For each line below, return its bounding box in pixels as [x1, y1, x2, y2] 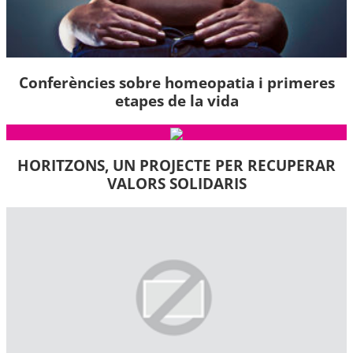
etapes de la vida [114, 89, 239, 111]
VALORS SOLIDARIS [106, 173, 247, 195]
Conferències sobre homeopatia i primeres [18, 71, 335, 93]
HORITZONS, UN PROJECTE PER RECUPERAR [17, 154, 336, 176]
